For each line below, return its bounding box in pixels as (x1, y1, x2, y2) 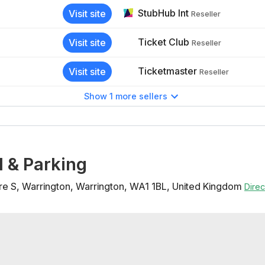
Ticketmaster (138, 65, 197, 77)
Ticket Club (138, 36, 189, 49)
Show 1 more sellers (83, 91, 167, 102)
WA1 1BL (130, 180, 167, 193)
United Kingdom (172, 180, 242, 193)
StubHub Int (138, 7, 189, 20)
